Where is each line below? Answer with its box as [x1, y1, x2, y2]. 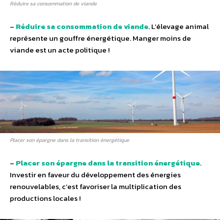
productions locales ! [10, 192, 81, 204]
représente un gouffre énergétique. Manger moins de [10, 32, 191, 44]
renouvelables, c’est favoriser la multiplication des [10, 180, 181, 192]
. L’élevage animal [148, 20, 209, 32]
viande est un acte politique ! [10, 44, 110, 55]
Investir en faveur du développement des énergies [10, 168, 181, 180]
